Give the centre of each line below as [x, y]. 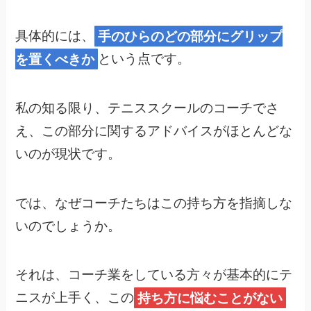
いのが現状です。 [68, 154]
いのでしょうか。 [68, 226]
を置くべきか [55, 59]
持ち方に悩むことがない [210, 298]
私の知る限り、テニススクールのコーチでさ [148, 108]
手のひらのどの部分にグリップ [191, 36]
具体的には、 [55, 36]
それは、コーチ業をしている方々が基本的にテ [154, 275]
